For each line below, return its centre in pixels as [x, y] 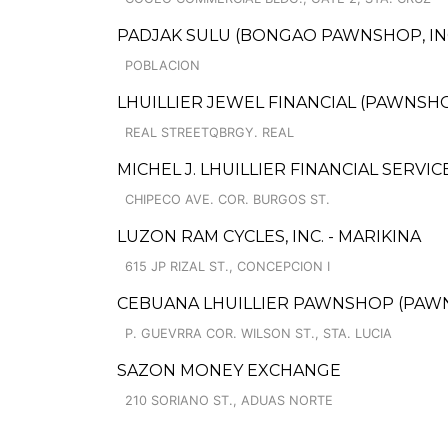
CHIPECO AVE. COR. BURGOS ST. [227, 199]
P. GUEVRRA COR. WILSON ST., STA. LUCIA [258, 333]
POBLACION [162, 65]
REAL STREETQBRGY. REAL [209, 132]
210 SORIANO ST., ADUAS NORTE [229, 400]
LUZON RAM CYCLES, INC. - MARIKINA [269, 236]
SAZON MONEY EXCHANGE [229, 370]
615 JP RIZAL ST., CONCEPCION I [227, 266]
